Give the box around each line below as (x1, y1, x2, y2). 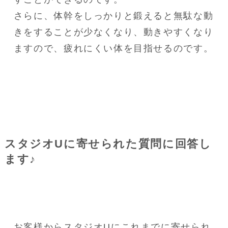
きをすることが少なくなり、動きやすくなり (13, 27, 214, 38)
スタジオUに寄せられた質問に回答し (4, 138, 212, 151)
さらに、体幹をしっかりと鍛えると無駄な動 (13, 11, 214, 21)
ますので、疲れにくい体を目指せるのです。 (13, 43, 214, 54)
